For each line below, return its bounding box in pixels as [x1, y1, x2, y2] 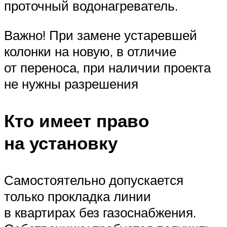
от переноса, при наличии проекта [4, 59, 211, 76]
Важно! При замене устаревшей [4, 27, 197, 44]
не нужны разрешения [4, 75, 138, 92]
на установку [4, 132, 118, 155]
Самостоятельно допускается [4, 172, 183, 188]
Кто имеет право [4, 109, 149, 132]
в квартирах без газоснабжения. [4, 204, 196, 221]
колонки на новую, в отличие [4, 43, 176, 60]
